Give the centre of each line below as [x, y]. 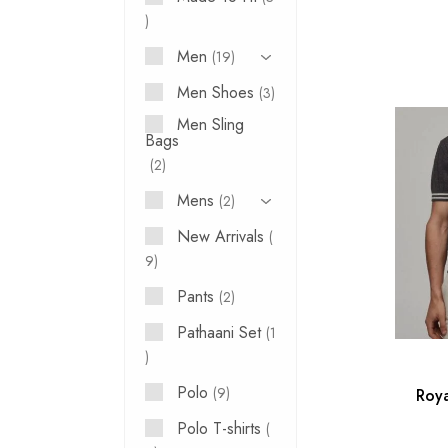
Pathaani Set [219, 332]
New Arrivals [221, 236]
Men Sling [211, 124]
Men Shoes [216, 92]
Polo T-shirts [219, 428]
